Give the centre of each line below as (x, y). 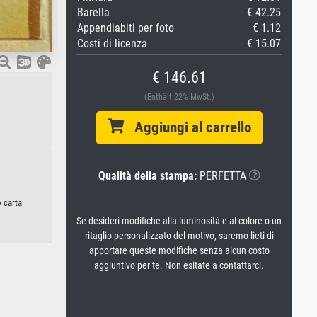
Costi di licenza (112, 44)
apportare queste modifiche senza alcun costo (179, 251)
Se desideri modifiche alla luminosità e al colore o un (179, 221)
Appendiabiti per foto (126, 28)
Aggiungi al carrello (187, 127)
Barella (93, 12)
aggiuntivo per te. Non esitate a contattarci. (179, 266)
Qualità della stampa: (147, 176)
